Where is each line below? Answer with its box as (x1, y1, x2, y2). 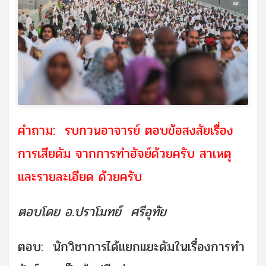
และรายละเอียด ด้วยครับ (18, 166, 147, 187)
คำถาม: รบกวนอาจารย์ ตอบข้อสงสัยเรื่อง (18, 120, 233, 141)
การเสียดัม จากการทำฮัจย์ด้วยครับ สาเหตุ (18, 143, 232, 164)
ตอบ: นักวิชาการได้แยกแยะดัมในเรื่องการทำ (18, 236, 245, 257)
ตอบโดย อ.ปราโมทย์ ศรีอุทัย (18, 201, 166, 222)
